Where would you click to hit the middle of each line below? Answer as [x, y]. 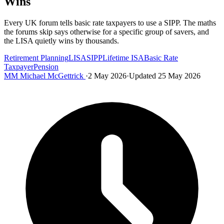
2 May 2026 [107, 75]
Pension [46, 66]
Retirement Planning [36, 57]
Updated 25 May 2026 [165, 75]
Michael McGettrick [52, 75]
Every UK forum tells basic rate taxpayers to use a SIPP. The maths [110, 22]
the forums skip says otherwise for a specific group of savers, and [106, 31]
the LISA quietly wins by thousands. [61, 40]
